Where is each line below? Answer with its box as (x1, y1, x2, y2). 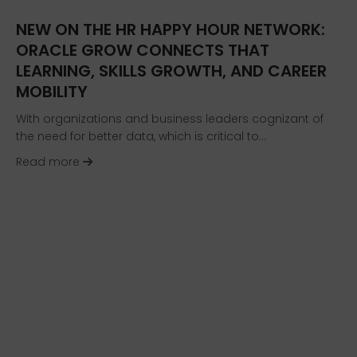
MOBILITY (16, 80, 88, 103)
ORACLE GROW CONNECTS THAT (16, 38, 269, 61)
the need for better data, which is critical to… (16, 127, 266, 144)
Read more (16, 153, 83, 170)
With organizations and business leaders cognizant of (16, 110, 324, 127)
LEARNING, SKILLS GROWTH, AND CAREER (16, 59, 327, 82)
